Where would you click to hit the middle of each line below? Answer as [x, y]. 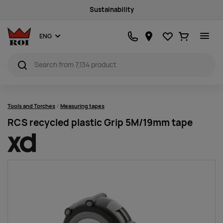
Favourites [185, 33]
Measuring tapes [82, 106]
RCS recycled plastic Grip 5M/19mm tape [100, 123]
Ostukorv [199, 33]
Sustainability [111, 10]
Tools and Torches [31, 106]
